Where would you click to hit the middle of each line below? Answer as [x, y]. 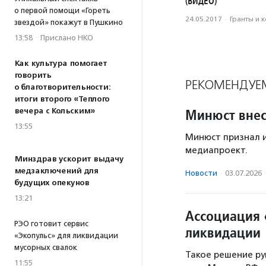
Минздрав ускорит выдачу [69, 159]
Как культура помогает [61, 64]
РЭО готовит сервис [51, 224]
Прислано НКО [67, 38]
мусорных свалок [46, 247]
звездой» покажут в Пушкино [69, 22]
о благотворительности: [62, 87]
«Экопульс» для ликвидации [66, 235]
